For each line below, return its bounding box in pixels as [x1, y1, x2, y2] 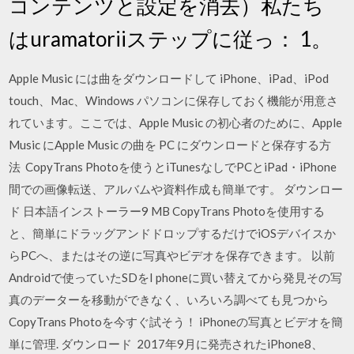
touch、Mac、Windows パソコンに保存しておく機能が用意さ [9, 92, 339, 107]
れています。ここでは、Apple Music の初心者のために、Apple [9, 115, 343, 130]
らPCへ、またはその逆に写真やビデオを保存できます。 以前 [9, 247, 336, 262]
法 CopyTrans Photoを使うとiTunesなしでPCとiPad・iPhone [9, 159, 337, 174]
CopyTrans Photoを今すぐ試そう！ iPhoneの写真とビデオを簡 [9, 314, 344, 329]
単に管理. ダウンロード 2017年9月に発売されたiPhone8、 [9, 336, 324, 351]
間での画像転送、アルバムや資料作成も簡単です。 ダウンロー [9, 181, 344, 196]
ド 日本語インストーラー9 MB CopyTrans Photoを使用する [9, 203, 326, 218]
